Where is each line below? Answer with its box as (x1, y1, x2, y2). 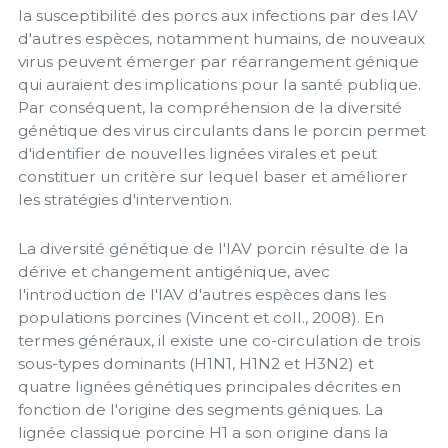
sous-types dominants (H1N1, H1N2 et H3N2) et (18, 353, 374, 373)
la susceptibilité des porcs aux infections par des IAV (18, 6, 418, 26)
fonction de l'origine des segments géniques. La (18, 399, 383, 419)
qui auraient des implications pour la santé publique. (18, 75, 421, 95)
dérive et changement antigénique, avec (18, 261, 330, 281)
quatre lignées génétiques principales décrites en (18, 376, 401, 396)
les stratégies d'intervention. (18, 190, 232, 210)
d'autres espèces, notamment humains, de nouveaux (18, 29, 425, 49)
